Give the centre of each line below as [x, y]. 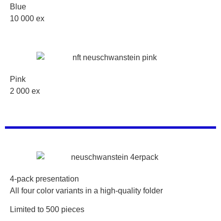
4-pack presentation [44, 179]
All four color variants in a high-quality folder [86, 190]
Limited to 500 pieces [47, 210]
